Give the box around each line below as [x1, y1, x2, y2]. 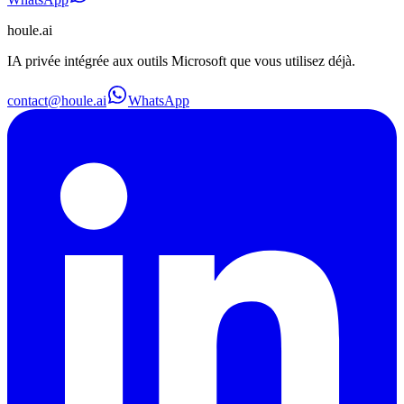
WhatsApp [128, 92, 189, 108]
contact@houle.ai [7, 92, 106, 108]
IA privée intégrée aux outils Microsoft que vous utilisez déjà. [7, 52, 355, 69]
